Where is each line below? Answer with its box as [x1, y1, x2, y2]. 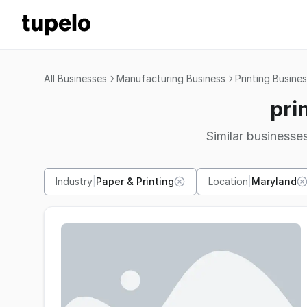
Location [208, 175, 248, 187]
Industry [56, 175, 93, 187]
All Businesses [44, 73, 107, 84]
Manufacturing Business [116, 73, 225, 84]
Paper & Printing [96, 175, 174, 187]
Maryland [251, 175, 297, 187]
